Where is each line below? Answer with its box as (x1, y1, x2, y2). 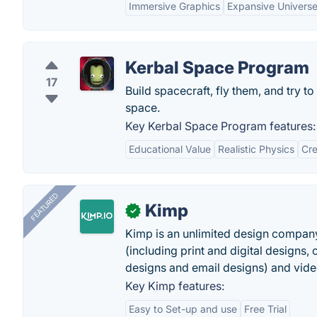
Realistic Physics (218, 143, 294, 155)
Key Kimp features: (125, 279, 224, 293)
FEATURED (28, 191, 60, 223)
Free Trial (244, 303, 287, 315)
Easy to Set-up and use (129, 303, 237, 315)
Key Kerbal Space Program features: (125, 119, 316, 133)
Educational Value (129, 143, 211, 155)
